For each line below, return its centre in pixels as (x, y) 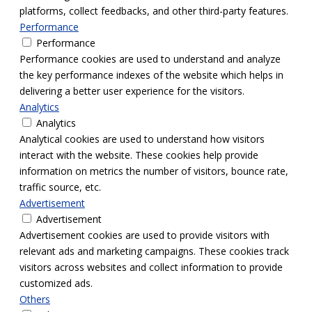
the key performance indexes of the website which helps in (151, 75)
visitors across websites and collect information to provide (151, 267)
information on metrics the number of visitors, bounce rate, (154, 171)
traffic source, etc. (60, 187)
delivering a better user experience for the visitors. (132, 91)
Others (35, 299)
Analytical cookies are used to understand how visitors (142, 139)
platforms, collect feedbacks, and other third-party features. (154, 11)
